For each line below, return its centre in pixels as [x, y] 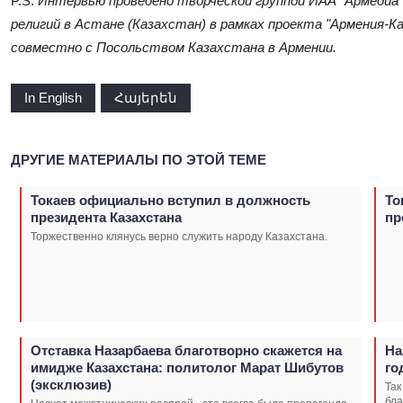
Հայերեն [146, 98]
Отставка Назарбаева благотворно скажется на [186, 350]
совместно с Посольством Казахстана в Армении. [177, 47]
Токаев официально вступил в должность [170, 200]
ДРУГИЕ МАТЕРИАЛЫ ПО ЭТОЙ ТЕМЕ [139, 160]
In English [53, 98]
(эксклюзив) [71, 385]
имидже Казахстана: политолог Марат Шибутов [187, 367]
